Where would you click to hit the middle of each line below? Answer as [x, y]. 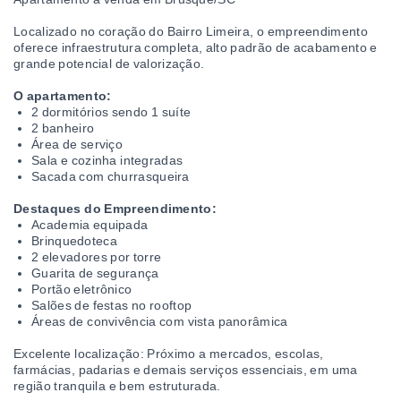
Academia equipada [90, 225]
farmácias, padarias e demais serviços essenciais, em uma [186, 370]
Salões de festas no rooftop [112, 305]
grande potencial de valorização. [109, 64]
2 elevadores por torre [97, 257]
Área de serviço [77, 144]
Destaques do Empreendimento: [115, 209]
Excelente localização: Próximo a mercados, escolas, [169, 354]
